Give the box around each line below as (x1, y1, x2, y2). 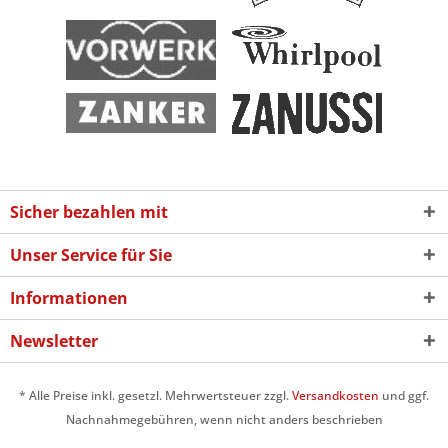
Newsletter (10, 329, 98, 352)
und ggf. (379, 387, 429, 405)
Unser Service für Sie (10, 243, 172, 266)
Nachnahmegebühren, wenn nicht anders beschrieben (65, 411, 383, 429)
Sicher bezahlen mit (10, 200, 168, 223)
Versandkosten (292, 387, 379, 405)
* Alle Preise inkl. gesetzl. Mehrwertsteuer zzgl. (19, 387, 292, 405)
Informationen (10, 286, 128, 309)
